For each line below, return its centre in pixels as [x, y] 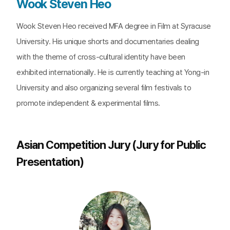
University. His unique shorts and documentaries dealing [108, 42]
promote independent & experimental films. [88, 103]
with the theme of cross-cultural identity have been [101, 57]
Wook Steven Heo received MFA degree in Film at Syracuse [114, 26]
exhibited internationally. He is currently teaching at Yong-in [113, 72]
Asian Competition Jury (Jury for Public [111, 145]
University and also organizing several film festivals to [104, 88]
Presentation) [50, 162]
